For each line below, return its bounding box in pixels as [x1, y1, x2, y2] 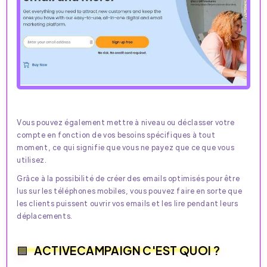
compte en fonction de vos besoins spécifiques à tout [17, 129, 216, 139]
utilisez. [17, 154, 47, 164]
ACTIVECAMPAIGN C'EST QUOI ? [34, 242, 221, 257]
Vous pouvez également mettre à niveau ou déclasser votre [17, 117, 235, 127]
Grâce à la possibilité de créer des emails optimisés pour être [17, 173, 240, 183]
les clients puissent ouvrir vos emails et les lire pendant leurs [17, 198, 238, 208]
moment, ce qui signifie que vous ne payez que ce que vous [17, 142, 235, 152]
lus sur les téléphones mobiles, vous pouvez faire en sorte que [17, 185, 243, 195]
